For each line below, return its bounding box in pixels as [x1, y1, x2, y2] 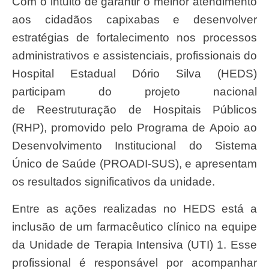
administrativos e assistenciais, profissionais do [12, 49, 257, 62]
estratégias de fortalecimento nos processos [12, 31, 257, 44]
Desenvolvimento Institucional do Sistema [12, 139, 257, 153]
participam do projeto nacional [12, 85, 257, 98]
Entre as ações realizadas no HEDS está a [12, 202, 20, 215]
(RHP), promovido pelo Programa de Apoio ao [12, 121, 257, 134]
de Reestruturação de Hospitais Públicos [12, 103, 257, 116]
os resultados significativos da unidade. [12, 175, 215, 189]
